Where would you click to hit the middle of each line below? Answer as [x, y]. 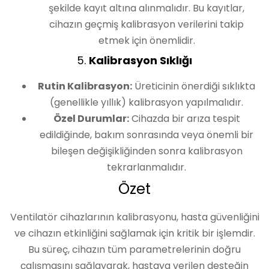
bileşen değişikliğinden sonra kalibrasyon [147, 151]
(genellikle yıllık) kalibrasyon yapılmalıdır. [147, 102]
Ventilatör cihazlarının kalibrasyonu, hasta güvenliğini [134, 217]
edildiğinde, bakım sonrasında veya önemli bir [147, 135]
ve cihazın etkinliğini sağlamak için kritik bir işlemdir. [134, 233]
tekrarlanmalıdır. [147, 167]
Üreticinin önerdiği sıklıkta [194, 86]
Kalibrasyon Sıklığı [141, 60]
